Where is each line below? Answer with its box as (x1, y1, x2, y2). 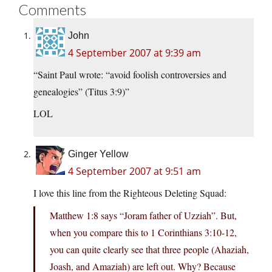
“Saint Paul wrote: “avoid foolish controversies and (33, 68, 226, 81)
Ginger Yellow (68, 149, 129, 160)
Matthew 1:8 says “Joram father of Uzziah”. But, (50, 209, 237, 222)
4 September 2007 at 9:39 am (68, 46, 201, 60)
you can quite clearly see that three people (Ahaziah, (50, 243, 249, 256)
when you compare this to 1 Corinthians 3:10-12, (50, 226, 237, 239)
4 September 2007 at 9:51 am (68, 165, 201, 178)
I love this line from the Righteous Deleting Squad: (33, 186, 226, 200)
